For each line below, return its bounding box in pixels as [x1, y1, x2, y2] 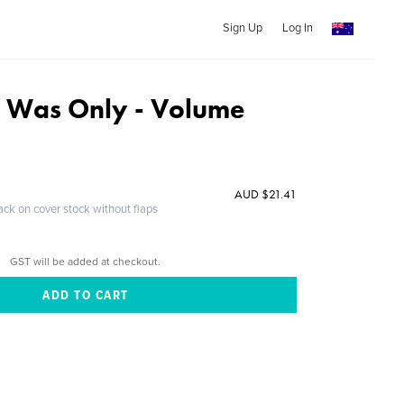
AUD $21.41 [234, 186, 297, 202]
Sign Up [222, 21, 262, 35]
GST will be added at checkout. [10, 254, 161, 268]
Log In [281, 21, 313, 35]
